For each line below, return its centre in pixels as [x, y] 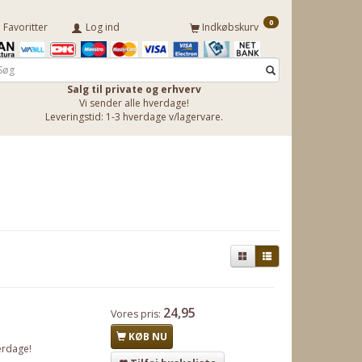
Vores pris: [137, 314]
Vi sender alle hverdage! [134, 103]
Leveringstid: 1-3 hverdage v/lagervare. [134, 117]
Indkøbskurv [232, 27]
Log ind [103, 27]
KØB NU [147, 337]
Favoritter [25, 27]
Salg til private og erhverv [134, 90]
